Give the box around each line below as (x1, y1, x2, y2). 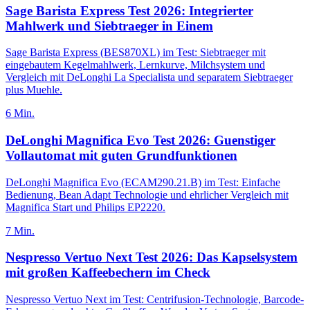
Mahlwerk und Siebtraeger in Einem (6, 18, 213, 33)
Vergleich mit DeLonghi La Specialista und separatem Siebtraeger (6, 71, 293, 84)
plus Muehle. (6, 84, 62, 96)
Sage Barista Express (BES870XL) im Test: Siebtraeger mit (6, 46, 266, 59)
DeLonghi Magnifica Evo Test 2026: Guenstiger (6, 133, 275, 148)
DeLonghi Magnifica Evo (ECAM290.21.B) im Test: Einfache (6, 176, 280, 188)
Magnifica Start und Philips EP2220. (6, 201, 165, 213)
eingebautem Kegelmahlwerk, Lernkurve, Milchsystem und (6, 59, 265, 71)
